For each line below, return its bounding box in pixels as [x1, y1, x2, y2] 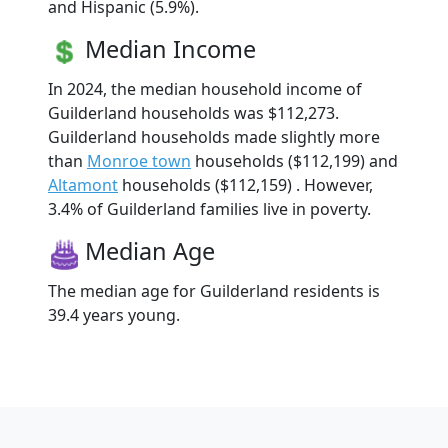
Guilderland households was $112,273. [48, 101, 339, 124]
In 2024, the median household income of [48, 77, 362, 100]
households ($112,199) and [191, 149, 398, 172]
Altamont [48, 173, 118, 196]
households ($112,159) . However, [118, 173, 373, 196]
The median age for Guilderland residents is [48, 279, 380, 302]
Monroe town [87, 149, 191, 172]
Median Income [85, 32, 256, 65]
